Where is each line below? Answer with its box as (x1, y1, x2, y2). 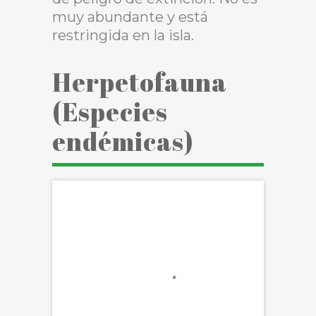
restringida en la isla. (52, 27, 197, 44)
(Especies (52, 95, 168, 129)
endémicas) (52, 124, 194, 159)
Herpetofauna (52, 65, 227, 99)
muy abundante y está (52, 8, 208, 26)
